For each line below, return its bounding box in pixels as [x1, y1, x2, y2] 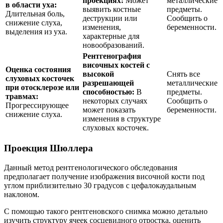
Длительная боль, [5, 9, 65, 18]
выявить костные [83, 4, 141, 13]
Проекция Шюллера [4, 143, 93, 154]
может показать [83, 105, 135, 114]
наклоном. [4, 190, 39, 199]
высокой [83, 69, 114, 78]
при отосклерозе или [5, 83, 79, 92]
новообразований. [83, 40, 144, 49]
